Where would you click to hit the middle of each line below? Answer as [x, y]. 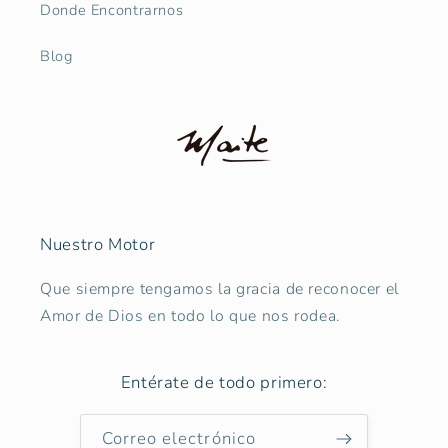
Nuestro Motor [98, 245]
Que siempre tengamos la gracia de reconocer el [219, 289]
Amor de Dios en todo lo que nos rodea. [190, 316]
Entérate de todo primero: [224, 383]
